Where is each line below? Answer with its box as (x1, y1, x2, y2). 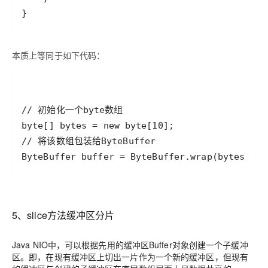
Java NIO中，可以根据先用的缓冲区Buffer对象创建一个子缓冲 (12, 238, 248, 251)
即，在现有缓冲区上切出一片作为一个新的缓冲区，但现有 (29, 250, 248, 263)
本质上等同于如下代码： (12, 48, 105, 61)
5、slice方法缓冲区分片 (12, 208, 115, 222)
